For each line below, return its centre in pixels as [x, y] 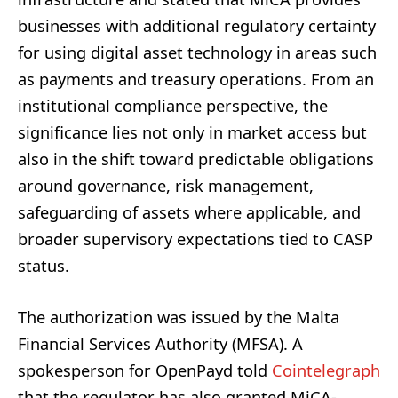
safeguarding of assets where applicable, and [189, 212]
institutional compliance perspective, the [173, 105]
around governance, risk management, [166, 185]
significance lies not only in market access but [192, 132]
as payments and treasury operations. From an [196, 79]
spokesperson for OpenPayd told [145, 370]
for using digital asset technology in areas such [197, 52]
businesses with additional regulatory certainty [197, 25]
